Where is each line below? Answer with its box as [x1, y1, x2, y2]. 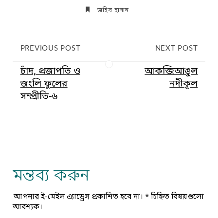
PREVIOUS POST [20, 45, 81, 53]
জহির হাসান [97, 7, 129, 15]
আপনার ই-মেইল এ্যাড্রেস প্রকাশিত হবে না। [13, 192, 143, 202]
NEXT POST [155, 45, 198, 53]
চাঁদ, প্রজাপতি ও [20, 66, 80, 78]
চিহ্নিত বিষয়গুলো [148, 192, 204, 202]
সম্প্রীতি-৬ [20, 91, 57, 104]
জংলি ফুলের [20, 78, 68, 91]
